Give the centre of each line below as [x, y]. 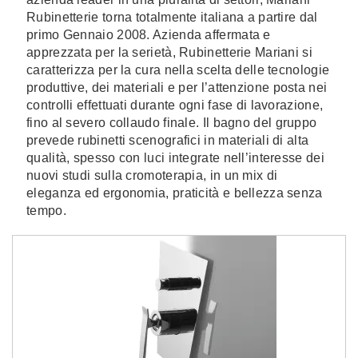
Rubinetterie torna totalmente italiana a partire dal [172, 17]
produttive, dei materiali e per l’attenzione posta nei [177, 88]
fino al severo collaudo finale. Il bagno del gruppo [172, 123]
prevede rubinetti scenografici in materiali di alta [168, 140]
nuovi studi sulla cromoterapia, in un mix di [152, 175]
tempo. [46, 211]
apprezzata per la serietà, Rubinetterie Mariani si [169, 52]
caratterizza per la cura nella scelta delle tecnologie [178, 70]
